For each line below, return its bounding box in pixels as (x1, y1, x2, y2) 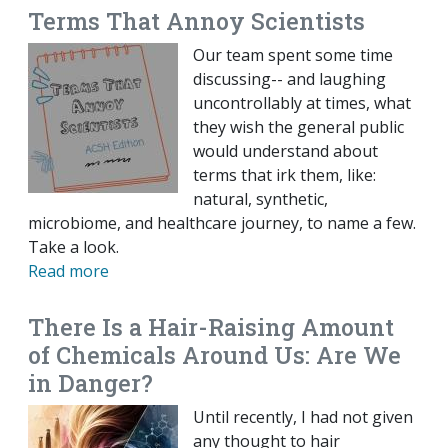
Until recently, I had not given (193, 406, 413, 429)
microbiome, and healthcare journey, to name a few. (28, 212, 416, 235)
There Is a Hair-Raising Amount (28, 311, 394, 343)
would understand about (193, 140, 378, 163)
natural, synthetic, (193, 188, 328, 211)
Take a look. (28, 236, 119, 259)
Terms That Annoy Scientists (28, 5, 365, 37)
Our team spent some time (193, 44, 393, 67)
